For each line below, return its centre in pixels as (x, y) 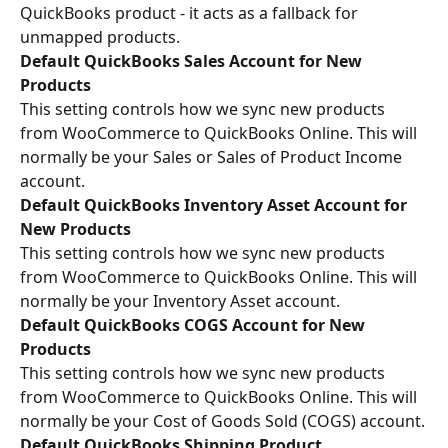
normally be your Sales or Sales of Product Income (213, 156)
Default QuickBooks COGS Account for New (194, 324)
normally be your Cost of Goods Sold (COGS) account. (222, 420)
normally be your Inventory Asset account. (180, 300)
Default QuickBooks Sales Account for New (193, 60)
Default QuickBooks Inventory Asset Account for (215, 204)
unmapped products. (100, 36)
